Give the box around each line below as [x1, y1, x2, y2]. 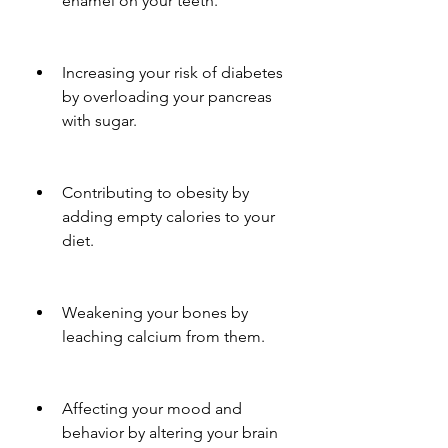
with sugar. [62, 110, 137, 130]
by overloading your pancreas [62, 86, 272, 106]
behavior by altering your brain [62, 422, 278, 442]
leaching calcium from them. [62, 326, 265, 346]
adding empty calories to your [62, 206, 275, 226]
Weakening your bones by [62, 302, 248, 322]
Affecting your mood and [62, 398, 242, 418]
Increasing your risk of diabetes [62, 62, 283, 82]
